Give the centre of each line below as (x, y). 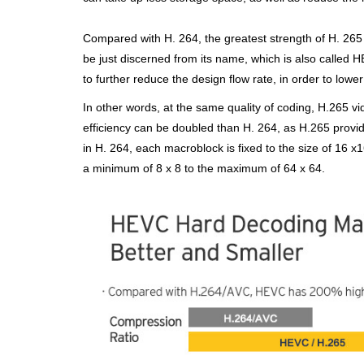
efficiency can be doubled (150, 128)
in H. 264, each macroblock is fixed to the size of (209, 148)
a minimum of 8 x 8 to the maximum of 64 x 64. (204, 168)
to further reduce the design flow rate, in (187, 79)
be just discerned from (142, 58)
